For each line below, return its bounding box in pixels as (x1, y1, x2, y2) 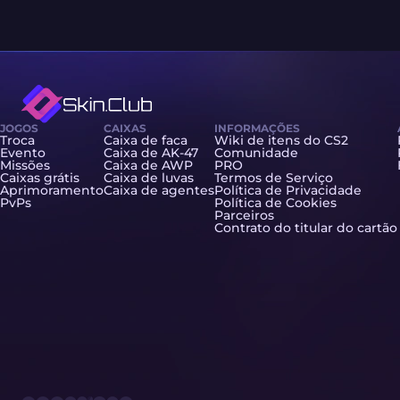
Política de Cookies (214, 195, 337, 212)
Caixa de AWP (104, 157, 193, 174)
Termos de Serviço (214, 170, 333, 187)
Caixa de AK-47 (104, 145, 198, 162)
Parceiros (214, 207, 274, 224)
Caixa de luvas (104, 170, 194, 187)
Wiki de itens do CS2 (214, 132, 348, 149)
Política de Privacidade (214, 182, 362, 199)
